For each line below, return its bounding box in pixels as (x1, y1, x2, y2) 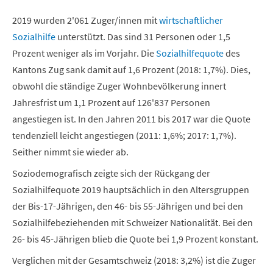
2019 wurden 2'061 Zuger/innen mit (12, 13, 159, 26)
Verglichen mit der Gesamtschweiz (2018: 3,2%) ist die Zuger (12, 253, 256, 266)
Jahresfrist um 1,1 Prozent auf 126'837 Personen (12, 96, 210, 108)
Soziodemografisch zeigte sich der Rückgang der (12, 166, 210, 179)
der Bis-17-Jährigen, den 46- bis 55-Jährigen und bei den (12, 199, 243, 212)
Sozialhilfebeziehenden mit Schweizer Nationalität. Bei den (12, 216, 253, 229)
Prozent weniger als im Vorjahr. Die (12, 46, 156, 59)
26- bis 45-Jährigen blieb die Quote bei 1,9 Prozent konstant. (12, 232, 258, 245)
